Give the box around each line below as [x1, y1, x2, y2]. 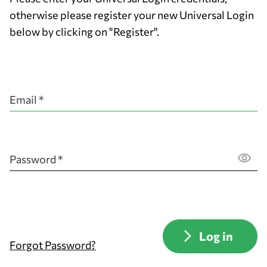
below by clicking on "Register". [10, 25, 159, 38]
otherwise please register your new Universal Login [10, 8, 254, 21]
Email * [10, 93, 44, 106]
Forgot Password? [10, 238, 96, 252]
